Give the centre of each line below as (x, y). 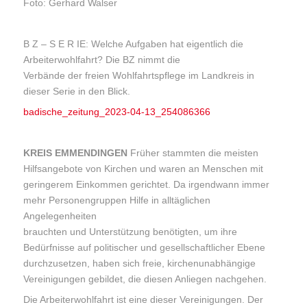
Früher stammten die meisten (193, 153)
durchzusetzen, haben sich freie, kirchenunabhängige (140, 263)
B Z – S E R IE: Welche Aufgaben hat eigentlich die (134, 44)
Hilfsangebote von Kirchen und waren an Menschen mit (144, 169)
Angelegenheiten (60, 216)
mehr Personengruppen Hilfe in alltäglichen (117, 200)
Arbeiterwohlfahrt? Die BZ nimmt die (102, 60)
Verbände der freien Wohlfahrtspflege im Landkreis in (139, 76)
